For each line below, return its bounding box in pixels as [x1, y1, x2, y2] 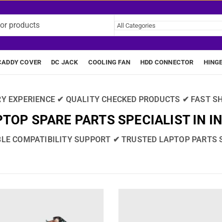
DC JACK [51, 58, 78, 66]
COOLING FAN [88, 58, 130, 66]
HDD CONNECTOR [140, 58, 194, 66]
